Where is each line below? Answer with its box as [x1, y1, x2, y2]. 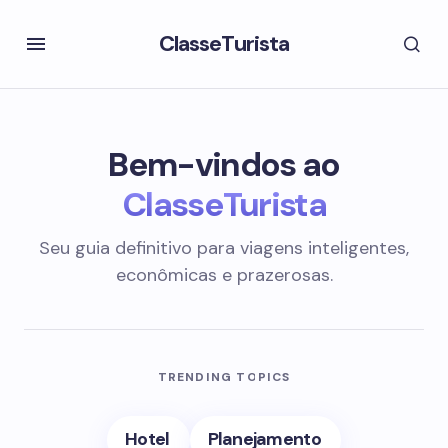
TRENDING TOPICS [157, 369, 291, 385]
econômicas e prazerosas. [115, 263, 333, 287]
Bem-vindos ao [108, 143, 340, 186]
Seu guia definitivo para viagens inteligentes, [39, 236, 409, 260]
